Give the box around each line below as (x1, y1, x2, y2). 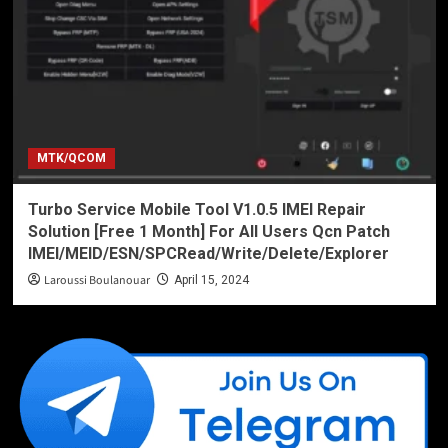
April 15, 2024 (173, 273, 249, 287)
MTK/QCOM (36, 151, 106, 165)
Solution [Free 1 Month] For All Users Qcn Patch (27, 222, 390, 241)
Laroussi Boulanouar (43, 272, 150, 289)
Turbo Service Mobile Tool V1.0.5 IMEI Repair (27, 200, 366, 219)
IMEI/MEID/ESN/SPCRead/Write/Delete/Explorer (27, 244, 389, 263)
